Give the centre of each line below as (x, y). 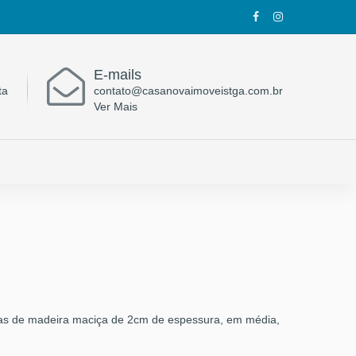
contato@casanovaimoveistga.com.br (188, 91)
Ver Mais (116, 106)
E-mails (118, 75)
